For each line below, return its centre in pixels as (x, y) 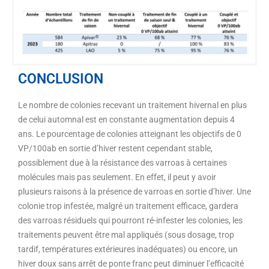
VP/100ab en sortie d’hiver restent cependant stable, (115, 148)
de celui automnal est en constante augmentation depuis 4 (126, 119)
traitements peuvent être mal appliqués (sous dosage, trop (126, 234)
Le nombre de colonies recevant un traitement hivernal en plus (132, 105)
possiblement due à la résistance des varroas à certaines (122, 162)
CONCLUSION (61, 79)
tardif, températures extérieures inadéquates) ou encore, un (128, 249)
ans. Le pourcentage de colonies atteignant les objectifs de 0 (130, 134)
